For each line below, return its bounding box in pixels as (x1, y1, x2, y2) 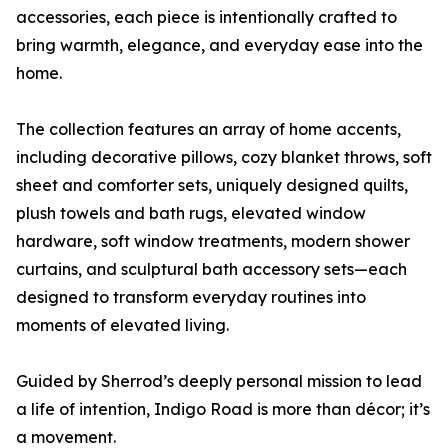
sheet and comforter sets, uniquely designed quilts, (16, 175, 408, 196)
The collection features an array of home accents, (16, 119, 401, 140)
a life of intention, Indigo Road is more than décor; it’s (16, 399, 430, 420)
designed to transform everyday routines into (16, 287, 366, 308)
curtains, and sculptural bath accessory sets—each (16, 259, 407, 280)
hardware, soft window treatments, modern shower (16, 231, 410, 252)
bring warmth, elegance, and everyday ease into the (16, 35, 423, 56)
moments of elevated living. (16, 315, 229, 336)
